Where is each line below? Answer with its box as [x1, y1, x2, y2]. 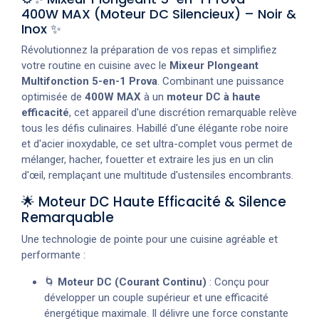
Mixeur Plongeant [169, 58, 258, 72]
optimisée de [21, 90, 85, 103]
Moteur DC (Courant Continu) [58, 275, 206, 288]
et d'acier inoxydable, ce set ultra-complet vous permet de [21, 137, 293, 150]
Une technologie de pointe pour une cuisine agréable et [21, 232, 278, 246]
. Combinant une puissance [157, 74, 284, 88]
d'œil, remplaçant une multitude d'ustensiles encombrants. [21, 168, 293, 182]
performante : [21, 248, 85, 261]
